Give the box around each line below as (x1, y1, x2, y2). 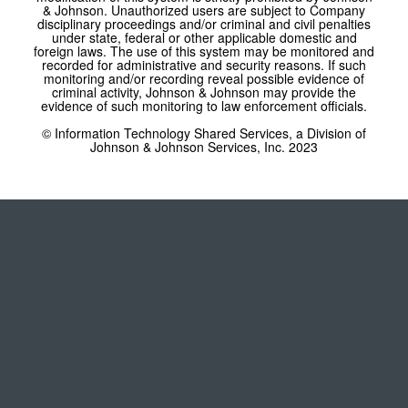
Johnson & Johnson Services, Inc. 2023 (90, 138, 318, 156)
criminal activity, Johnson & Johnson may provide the (52, 83, 356, 101)
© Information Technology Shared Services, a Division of (42, 124, 366, 142)
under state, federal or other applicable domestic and (51, 28, 357, 46)
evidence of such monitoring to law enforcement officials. (41, 97, 367, 115)
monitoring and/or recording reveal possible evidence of (44, 69, 364, 87)
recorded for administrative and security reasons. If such (42, 56, 366, 74)
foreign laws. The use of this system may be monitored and (34, 42, 374, 60)
